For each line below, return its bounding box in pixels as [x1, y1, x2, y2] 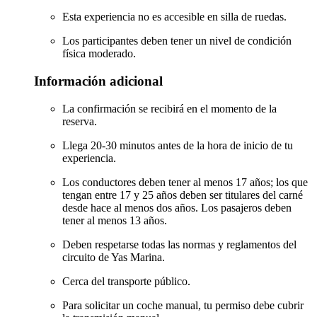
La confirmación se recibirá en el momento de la [62, 102, 277, 115]
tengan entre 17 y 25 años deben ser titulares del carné [62, 188, 303, 201]
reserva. [62, 115, 97, 127]
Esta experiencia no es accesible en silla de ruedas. [62, 11, 287, 23]
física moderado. [62, 47, 136, 60]
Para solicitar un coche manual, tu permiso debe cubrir [62, 299, 304, 311]
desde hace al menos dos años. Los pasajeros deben [62, 201, 292, 214]
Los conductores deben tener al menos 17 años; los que [62, 175, 308, 188]
